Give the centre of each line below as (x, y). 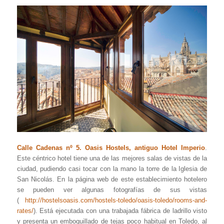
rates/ (25, 211)
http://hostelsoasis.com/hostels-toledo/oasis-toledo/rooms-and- (116, 200)
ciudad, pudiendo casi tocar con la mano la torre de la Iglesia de (112, 169)
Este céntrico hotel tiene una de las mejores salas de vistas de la (112, 158)
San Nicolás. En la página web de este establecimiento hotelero (112, 179)
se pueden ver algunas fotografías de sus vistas (112, 190)
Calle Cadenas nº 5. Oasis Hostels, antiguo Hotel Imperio (111, 148)
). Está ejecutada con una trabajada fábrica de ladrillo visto (120, 211)
